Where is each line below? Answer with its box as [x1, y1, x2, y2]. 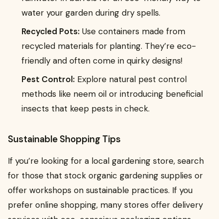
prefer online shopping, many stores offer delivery [8, 199, 203, 211]
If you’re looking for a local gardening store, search [8, 155, 204, 167]
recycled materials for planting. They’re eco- [22, 41, 196, 52]
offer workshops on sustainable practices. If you [8, 185, 193, 196]
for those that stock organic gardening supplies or [8, 170, 203, 181]
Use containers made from [80, 26, 185, 37]
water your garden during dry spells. [22, 7, 160, 19]
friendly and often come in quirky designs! [22, 55, 182, 66]
